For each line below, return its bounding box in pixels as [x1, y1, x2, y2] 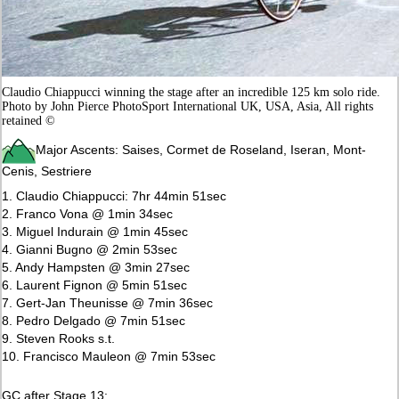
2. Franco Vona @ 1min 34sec [2, 206, 174, 221]
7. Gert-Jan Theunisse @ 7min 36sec [2, 295, 214, 310]
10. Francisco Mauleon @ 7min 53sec [2, 348, 216, 363]
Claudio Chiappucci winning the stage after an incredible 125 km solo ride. [2, 85, 381, 99]
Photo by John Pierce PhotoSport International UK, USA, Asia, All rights [2, 99, 374, 113]
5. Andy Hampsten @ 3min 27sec [2, 259, 191, 274]
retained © [2, 113, 56, 127]
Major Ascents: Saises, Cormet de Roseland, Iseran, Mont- [36, 142, 367, 157]
